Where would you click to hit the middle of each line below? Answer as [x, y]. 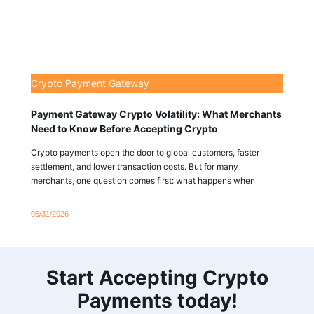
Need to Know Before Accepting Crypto [124, 128]
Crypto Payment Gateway [90, 83]
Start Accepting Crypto [157, 278]
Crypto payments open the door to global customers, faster [145, 152]
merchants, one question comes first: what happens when [143, 180]
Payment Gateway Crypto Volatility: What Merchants [156, 114]
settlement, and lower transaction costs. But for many [135, 166]
